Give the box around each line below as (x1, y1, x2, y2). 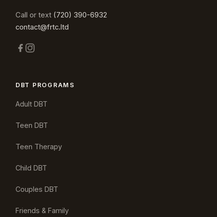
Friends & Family (15, 206, 69, 215)
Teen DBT (15, 121, 48, 129)
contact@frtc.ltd (15, 22, 69, 31)
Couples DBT (15, 185, 58, 193)
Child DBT (15, 163, 47, 172)
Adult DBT (15, 99, 47, 108)
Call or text (15, 10, 53, 19)
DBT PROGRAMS (15, 81, 75, 89)
